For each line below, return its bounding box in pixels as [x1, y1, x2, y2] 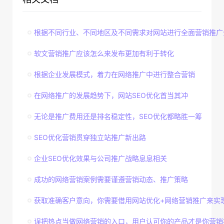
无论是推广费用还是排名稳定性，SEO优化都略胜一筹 [34, 112, 202, 120]
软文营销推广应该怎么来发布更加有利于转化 [34, 49, 174, 57]
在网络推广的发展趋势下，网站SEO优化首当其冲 [34, 91, 188, 99]
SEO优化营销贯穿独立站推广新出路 [34, 133, 146, 141]
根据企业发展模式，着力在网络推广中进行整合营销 [34, 70, 195, 78]
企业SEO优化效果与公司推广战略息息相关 [34, 154, 167, 162]
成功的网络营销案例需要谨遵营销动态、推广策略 [34, 175, 188, 183]
